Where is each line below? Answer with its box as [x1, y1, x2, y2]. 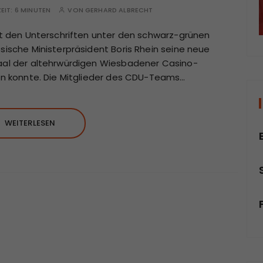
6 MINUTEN [14, 5, 51, 15]
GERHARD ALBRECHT [85, 5, 153, 15]
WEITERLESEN [4, 117, 56, 129]
